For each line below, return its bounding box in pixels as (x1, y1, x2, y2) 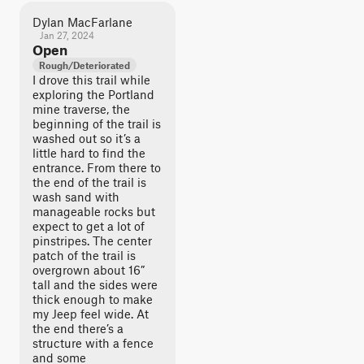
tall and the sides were (32, 277, 158, 292)
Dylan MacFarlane (32, 15, 132, 29)
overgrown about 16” (32, 262, 145, 277)
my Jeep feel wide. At (32, 306, 149, 321)
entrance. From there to (32, 160, 161, 175)
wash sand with (32, 189, 119, 204)
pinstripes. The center (32, 233, 152, 248)
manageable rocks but (32, 204, 155, 219)
